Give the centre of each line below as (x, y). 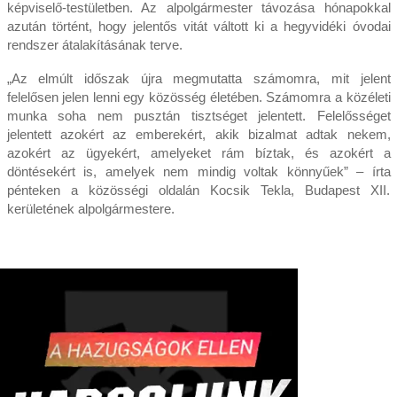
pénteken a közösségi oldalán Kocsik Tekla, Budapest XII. (198, 190)
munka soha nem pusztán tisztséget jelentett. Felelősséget (198, 115)
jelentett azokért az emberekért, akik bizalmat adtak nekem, (198, 134)
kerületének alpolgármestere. (90, 208)
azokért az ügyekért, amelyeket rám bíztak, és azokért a (198, 152)
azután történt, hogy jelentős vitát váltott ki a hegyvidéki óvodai (198, 26)
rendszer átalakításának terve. (94, 44)
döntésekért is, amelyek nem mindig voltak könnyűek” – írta (198, 171)
